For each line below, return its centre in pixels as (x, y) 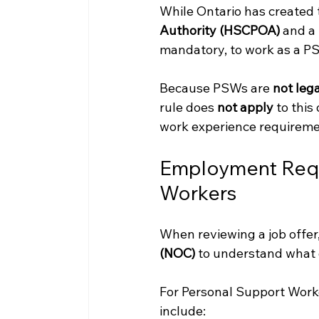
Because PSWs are (216, 88)
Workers (198, 193)
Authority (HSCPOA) (219, 31)
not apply (245, 108)
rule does (188, 108)
